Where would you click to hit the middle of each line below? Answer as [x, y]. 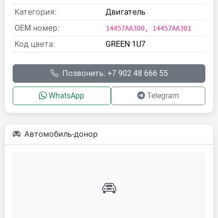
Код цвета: [35, 44]
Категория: [36, 12]
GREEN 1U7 [126, 44]
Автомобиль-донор [61, 134]
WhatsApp [67, 96]
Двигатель [126, 12]
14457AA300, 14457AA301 [148, 28]
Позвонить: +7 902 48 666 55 [115, 73]
